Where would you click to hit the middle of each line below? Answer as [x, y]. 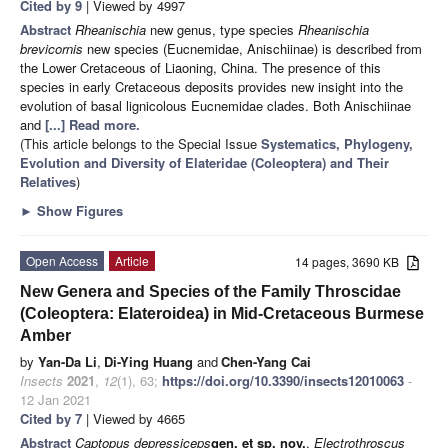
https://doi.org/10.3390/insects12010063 [283, 380]
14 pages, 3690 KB [351, 261]
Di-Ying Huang [148, 361]
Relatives [48, 181]
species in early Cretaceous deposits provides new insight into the [211, 86]
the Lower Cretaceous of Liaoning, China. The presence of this [200, 67]
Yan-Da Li [67, 361]
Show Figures [78, 210]
